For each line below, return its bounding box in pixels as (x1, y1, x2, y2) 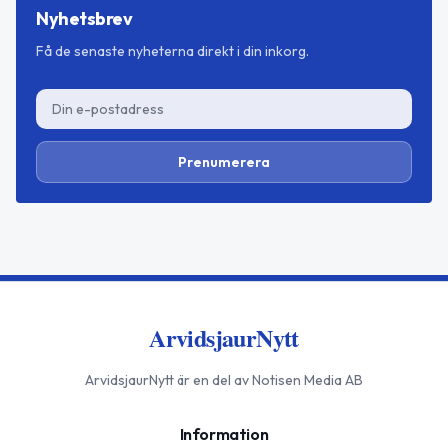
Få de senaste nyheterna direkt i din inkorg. (36, 42, 309, 61)
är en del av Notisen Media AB (174, 371, 363, 390)
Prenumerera (178, 153, 270, 172)
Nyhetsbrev (36, 7, 133, 31)
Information (179, 424, 269, 445)
